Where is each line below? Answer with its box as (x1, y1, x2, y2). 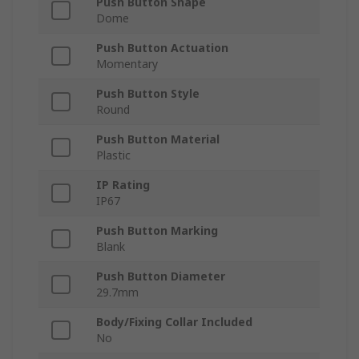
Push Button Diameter (96, 268, 225, 284)
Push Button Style (96, 86, 200, 102)
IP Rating (96, 177, 150, 193)
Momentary (96, 56, 158, 72)
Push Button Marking (96, 223, 218, 239)
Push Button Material (96, 131, 220, 147)
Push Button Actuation (96, 40, 228, 56)
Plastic (96, 147, 131, 163)
